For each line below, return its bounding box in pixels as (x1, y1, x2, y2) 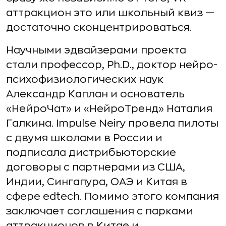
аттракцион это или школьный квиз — (6, 8, 214, 18)
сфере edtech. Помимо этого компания (6, 191, 219, 202)
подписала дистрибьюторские (6, 147, 176, 158)
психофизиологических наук (6, 74, 163, 85)
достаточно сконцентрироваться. (6, 22, 192, 33)
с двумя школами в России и (6, 133, 162, 143)
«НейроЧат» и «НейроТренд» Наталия (6, 103, 212, 114)
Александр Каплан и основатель (6, 89, 185, 99)
